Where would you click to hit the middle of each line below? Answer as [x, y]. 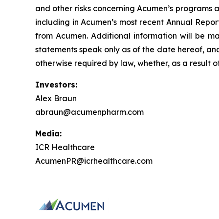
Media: [48, 134]
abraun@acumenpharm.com [89, 112]
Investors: [56, 85]
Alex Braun [56, 99]
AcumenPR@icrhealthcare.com [94, 161]
